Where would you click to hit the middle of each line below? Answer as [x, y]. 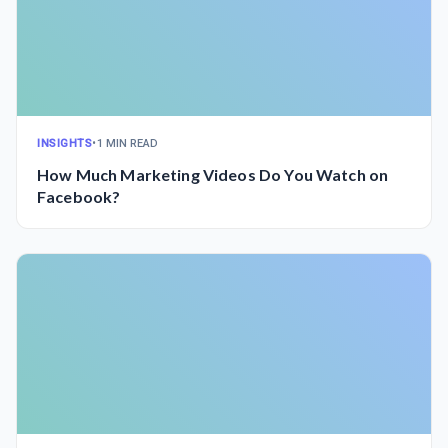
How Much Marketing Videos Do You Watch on [213, 174]
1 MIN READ [127, 143]
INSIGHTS [65, 143]
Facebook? [79, 196]
